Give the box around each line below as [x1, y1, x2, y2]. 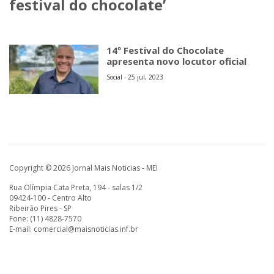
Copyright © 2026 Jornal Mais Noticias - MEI [9, 162, 158, 173]
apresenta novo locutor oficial [106, 54, 247, 67]
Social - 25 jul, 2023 [106, 72, 164, 81]
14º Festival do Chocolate [106, 43, 224, 56]
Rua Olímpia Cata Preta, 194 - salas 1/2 [9, 182, 143, 193]
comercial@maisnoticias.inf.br [34, 223, 138, 234]
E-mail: [9, 223, 34, 234]
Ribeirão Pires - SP [9, 202, 72, 213]
